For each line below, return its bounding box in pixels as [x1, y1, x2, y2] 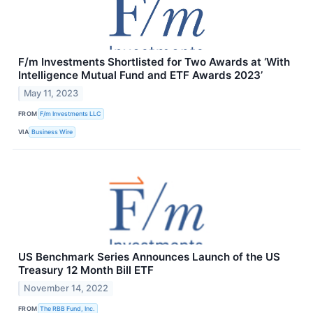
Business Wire [31, 128, 73, 136]
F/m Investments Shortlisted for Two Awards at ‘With [18, 55, 290, 69]
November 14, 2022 [24, 282, 109, 293]
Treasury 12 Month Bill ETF [18, 263, 154, 277]
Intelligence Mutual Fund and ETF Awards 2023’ [18, 68, 263, 82]
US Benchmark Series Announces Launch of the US [18, 249, 280, 263]
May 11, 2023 [24, 87, 79, 99]
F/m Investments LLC [40, 110, 102, 118]
